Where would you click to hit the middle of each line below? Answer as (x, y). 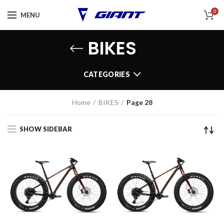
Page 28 (139, 102)
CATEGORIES (106, 74)
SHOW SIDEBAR (46, 129)
